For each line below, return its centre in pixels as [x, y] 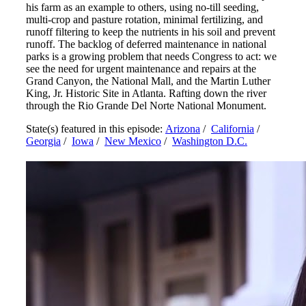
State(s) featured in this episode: [96, 129]
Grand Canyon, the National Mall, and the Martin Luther [148, 81]
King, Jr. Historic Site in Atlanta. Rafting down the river [146, 94]
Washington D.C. [210, 141]
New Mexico [133, 141]
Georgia [43, 141]
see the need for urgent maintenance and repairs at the [141, 69]
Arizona [183, 129]
